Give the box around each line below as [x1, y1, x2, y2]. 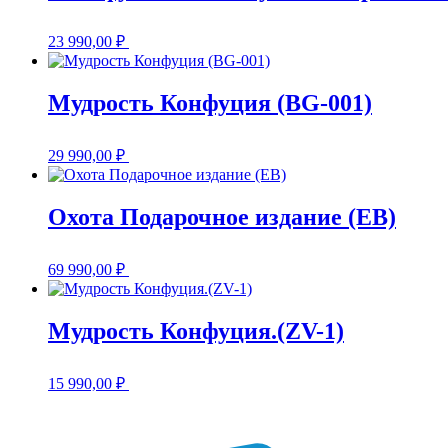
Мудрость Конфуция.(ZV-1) [48, 317, 344, 344]
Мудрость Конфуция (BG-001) [48, 90, 372, 117]
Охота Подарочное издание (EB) [48, 203, 396, 230]
